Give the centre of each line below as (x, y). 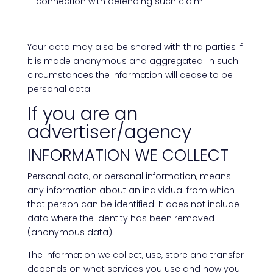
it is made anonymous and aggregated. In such (133, 61)
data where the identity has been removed (121, 218)
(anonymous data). (70, 232)
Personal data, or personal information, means (129, 176)
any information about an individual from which (131, 190)
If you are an (82, 114)
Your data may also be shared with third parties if (135, 47)
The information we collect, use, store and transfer (135, 255)
